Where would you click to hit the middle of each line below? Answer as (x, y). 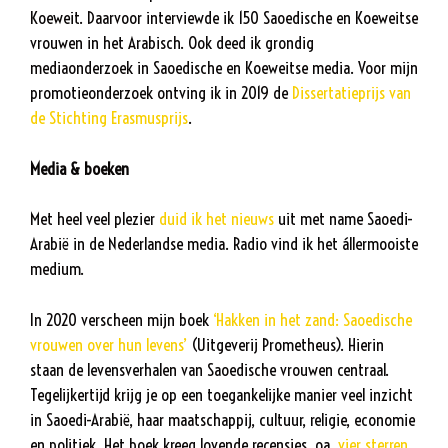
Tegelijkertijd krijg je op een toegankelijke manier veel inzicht (221, 394)
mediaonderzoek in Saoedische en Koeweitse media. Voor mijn (224, 68)
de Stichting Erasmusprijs (109, 118)
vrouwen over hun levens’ (108, 344)
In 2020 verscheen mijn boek (121, 319)
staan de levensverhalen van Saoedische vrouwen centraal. (209, 369)
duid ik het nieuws (216, 219)
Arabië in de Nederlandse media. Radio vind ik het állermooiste (224, 244)
